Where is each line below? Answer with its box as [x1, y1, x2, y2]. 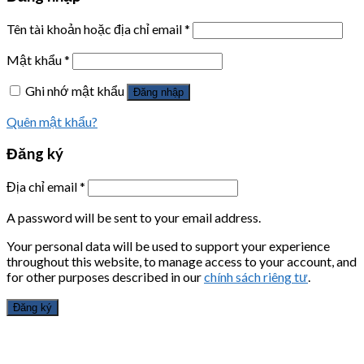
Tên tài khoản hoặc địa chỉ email [6, 20, 184, 37]
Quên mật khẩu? [6, 113, 97, 129]
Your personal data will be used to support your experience [6, 238, 330, 254]
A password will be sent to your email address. [6, 210, 261, 226]
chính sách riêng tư [204, 269, 308, 285]
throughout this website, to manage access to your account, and [6, 253, 357, 270]
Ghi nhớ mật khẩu [25, 82, 124, 98]
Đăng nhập [133, 85, 184, 98]
